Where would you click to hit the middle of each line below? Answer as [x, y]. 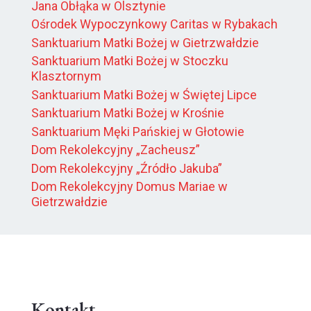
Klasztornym [66, 76]
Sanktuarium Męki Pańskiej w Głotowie [138, 131]
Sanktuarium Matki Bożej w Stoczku [130, 61]
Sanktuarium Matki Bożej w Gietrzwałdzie [145, 42]
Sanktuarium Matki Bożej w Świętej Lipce [144, 94]
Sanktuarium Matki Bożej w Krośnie [128, 113]
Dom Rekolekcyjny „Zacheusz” [116, 150]
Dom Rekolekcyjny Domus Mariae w [129, 187]
